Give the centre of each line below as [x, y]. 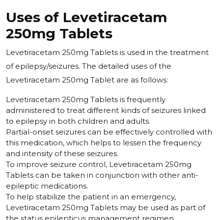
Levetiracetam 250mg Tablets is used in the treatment [107, 53]
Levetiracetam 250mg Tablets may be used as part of [106, 208]
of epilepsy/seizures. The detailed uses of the [89, 66]
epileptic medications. [47, 186]
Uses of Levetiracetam [86, 17]
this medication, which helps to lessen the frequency [104, 143]
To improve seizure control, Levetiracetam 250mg [99, 165]
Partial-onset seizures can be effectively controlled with [109, 132]
